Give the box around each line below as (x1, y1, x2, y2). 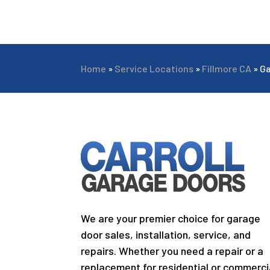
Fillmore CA (202, 62, 252, 74)
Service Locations (115, 62, 194, 74)
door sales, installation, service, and (81, 228, 251, 242)
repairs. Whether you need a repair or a (81, 244, 264, 258)
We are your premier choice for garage (81, 212, 261, 225)
